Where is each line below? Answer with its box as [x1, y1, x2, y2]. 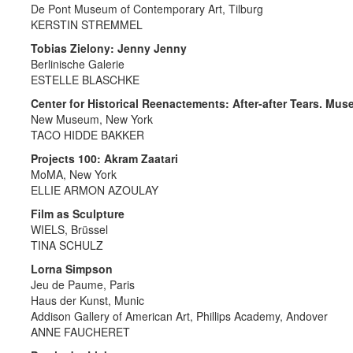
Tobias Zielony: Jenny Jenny [31, 40, 187, 57]
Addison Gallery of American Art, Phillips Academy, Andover [31, 308, 328, 325]
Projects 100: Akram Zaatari [31, 150, 178, 167]
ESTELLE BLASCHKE [31, 72, 139, 88]
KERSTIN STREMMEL [31, 17, 143, 33]
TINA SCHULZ [31, 237, 103, 254]
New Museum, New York [31, 111, 153, 128]
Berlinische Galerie [31, 56, 124, 72]
